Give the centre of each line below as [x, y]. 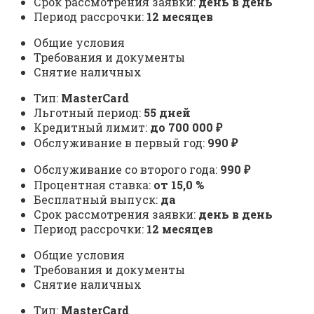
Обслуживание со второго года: [127, 170]
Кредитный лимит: [92, 128]
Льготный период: [89, 113]
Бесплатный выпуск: [97, 200]
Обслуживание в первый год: [121, 143]
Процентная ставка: [94, 185]
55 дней [167, 113]
